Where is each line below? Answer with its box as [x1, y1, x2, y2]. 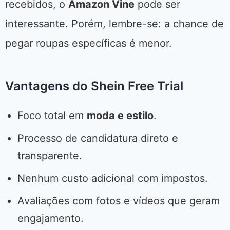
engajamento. [17, 212, 84, 225]
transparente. [17, 149, 82, 162]
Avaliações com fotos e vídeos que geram [17, 195, 220, 207]
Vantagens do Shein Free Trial [5, 79, 183, 94]
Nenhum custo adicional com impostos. [17, 172, 208, 185]
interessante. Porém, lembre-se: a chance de [5, 17, 224, 30]
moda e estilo [87, 109, 154, 122]
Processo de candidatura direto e [17, 132, 178, 145]
